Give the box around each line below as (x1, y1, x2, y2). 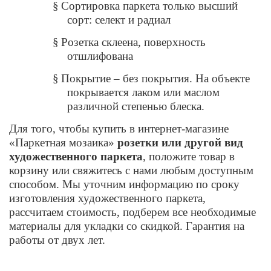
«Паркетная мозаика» (9, 135, 117, 149)
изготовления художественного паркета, (9, 191, 206, 204)
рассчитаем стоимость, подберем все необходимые (9, 205, 256, 218)
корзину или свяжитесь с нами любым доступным (9, 163, 253, 177)
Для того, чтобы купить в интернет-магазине (9, 122, 229, 135)
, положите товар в (143, 149, 235, 163)
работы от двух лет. (9, 233, 105, 246)
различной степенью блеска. (67, 99, 204, 113)
